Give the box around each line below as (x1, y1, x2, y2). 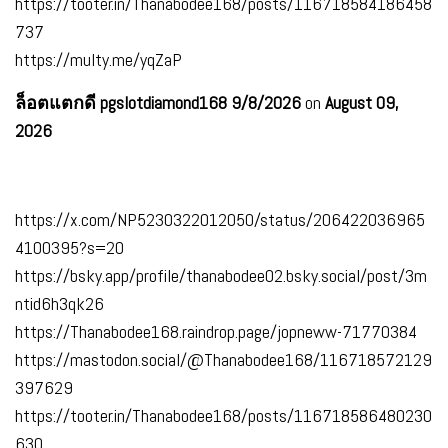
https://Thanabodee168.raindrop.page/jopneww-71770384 (15, 319, 417, 343)
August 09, (325, 90, 399, 114)
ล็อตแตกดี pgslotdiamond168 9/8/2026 (15, 90, 301, 114)
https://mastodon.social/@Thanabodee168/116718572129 (15, 347, 432, 371)
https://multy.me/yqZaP (15, 47, 182, 71)
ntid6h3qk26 (15, 291, 104, 315)
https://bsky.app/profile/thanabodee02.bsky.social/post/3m (15, 263, 427, 287)
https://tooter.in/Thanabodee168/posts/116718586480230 (15, 403, 432, 427)
